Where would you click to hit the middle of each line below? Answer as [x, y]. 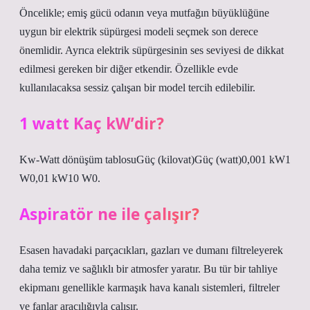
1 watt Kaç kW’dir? [92, 124]
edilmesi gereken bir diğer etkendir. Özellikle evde [129, 69]
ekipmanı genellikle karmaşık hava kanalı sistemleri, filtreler [149, 288]
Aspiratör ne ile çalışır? [109, 214]
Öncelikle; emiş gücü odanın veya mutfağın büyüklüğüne [144, 13]
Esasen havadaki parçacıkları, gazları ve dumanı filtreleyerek [151, 250]
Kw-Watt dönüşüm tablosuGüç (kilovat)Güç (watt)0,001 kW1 [155, 159]
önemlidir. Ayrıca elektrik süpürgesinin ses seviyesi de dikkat [152, 50]
